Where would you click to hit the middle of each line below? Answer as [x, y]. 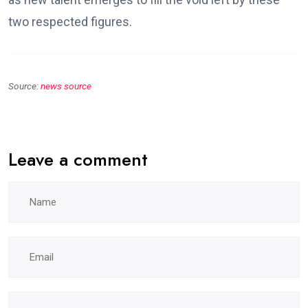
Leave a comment [78, 159]
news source [66, 86]
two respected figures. [70, 21]
